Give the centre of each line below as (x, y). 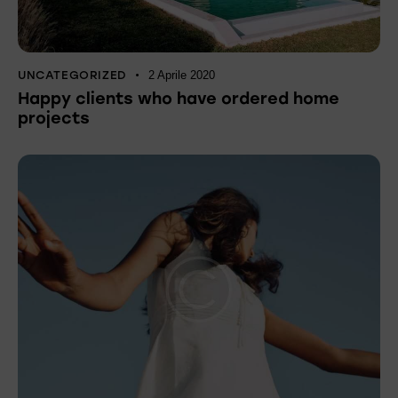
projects (54, 119)
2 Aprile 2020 (182, 76)
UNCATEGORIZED (72, 76)
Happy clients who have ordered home (179, 99)
